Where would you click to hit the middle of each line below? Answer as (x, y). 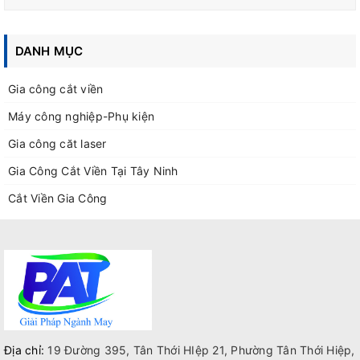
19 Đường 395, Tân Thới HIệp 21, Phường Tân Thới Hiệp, (200, 350)
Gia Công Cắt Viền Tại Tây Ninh (93, 171)
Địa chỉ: (24, 350)
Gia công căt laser (57, 144)
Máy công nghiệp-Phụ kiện (81, 117)
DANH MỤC (49, 51)
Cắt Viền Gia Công (58, 198)
